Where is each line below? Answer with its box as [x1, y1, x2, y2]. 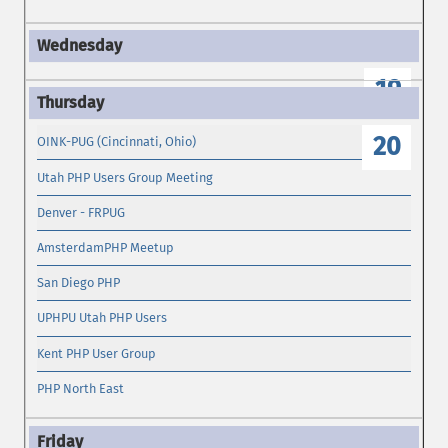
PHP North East [37, 380, 125, 396]
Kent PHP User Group [37, 345, 157, 361]
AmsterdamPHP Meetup [37, 239, 175, 255]
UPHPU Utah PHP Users [37, 310, 168, 326]
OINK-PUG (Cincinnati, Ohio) [37, 134, 197, 150]
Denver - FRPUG [37, 204, 126, 220]
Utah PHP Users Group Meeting [37, 169, 214, 185]
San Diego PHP [37, 275, 121, 291]
